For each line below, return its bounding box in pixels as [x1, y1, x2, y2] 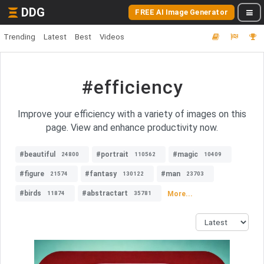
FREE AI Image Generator [135, 8, 228, 16]
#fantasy [85, 170, 117, 178]
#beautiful [19, 150, 55, 159]
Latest [44, 32, 67, 41]
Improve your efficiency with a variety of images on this [18, 108, 246, 120]
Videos [100, 32, 124, 41]
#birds [19, 189, 41, 197]
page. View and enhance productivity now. [46, 122, 218, 133]
